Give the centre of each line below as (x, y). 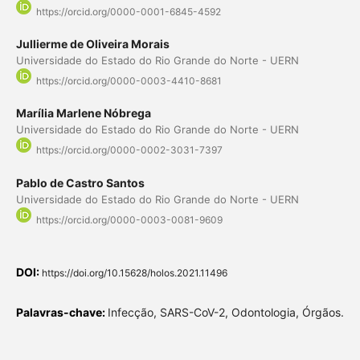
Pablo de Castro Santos (80, 182)
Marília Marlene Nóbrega (83, 113)
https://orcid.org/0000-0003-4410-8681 (129, 81)
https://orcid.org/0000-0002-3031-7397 (129, 150)
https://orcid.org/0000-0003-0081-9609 (129, 219)
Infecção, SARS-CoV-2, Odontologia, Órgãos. (225, 312)
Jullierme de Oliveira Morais (92, 44)
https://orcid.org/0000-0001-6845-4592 (128, 12)
